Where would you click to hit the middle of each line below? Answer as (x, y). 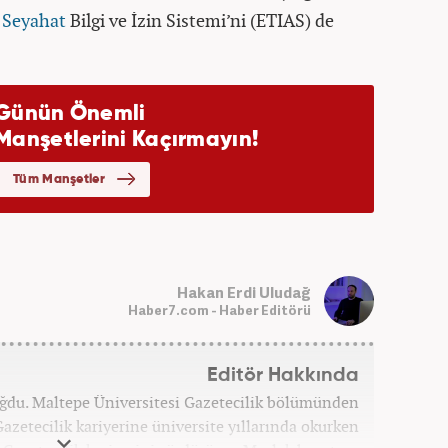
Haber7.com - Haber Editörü (219, 309)
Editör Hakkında (282, 375)
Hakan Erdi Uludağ (243, 291)
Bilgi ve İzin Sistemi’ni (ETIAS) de (200, 20)
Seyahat (34, 20)
